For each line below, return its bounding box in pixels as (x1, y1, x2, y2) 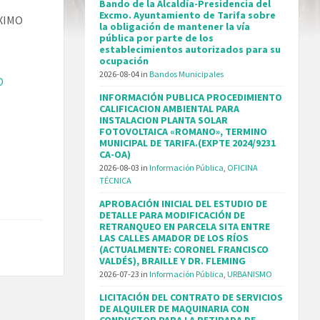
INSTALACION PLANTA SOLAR (99, 113, 229, 126)
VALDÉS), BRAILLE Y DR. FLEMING (99, 254, 246, 267)
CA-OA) (99, 147, 131, 161)
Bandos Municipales (149, 68, 224, 79)
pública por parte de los (99, 31, 214, 44)
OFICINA (227, 161, 259, 173)
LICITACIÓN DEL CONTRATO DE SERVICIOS (99, 290, 284, 304)
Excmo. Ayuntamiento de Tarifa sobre (99, 8, 276, 21)
